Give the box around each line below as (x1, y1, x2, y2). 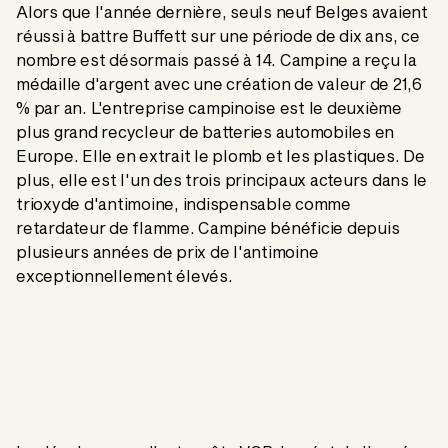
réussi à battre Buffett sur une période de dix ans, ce (16, 26, 420, 46)
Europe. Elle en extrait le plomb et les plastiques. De (16, 146, 425, 166)
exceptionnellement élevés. (16, 266, 233, 286)
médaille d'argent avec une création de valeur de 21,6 (16, 74, 422, 94)
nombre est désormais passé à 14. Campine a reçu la (16, 50, 417, 70)
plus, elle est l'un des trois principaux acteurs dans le (16, 170, 427, 190)
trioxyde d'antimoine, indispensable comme (16, 194, 351, 214)
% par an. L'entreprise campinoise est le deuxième (16, 98, 402, 118)
